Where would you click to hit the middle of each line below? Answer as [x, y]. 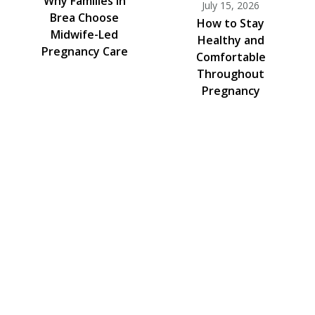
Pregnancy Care [84, 51]
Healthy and [231, 40]
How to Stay [231, 23]
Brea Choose [84, 17]
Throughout [231, 73]
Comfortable [231, 57]
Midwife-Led [84, 34]
